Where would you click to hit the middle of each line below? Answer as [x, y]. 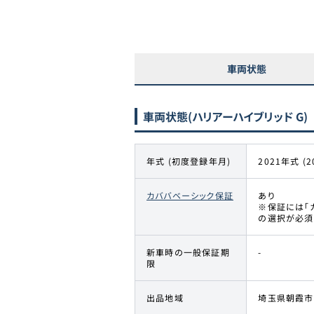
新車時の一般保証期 [188, 252]
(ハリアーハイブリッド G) [248, 116]
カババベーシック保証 [190, 195]
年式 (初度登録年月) [189, 161]
